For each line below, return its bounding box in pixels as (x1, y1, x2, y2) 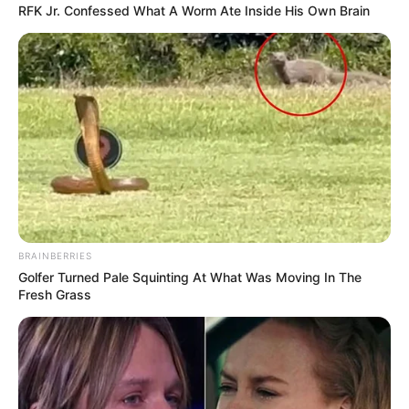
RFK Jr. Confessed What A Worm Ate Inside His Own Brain (18, 3, 370, 19)
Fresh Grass (18, 287, 91, 303)
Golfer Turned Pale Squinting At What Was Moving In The (18, 269, 362, 286)
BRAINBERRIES (18, 250, 92, 262)
